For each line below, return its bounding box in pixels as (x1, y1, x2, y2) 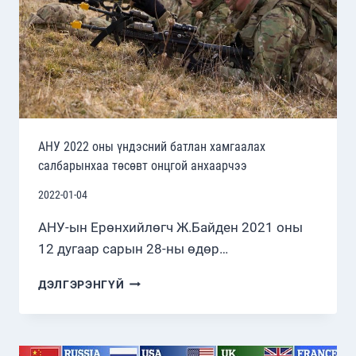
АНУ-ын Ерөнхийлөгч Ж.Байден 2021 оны (38, 219, 303, 235)
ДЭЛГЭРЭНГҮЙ (38, 277, 125, 291)
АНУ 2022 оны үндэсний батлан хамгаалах (38, 139, 265, 154)
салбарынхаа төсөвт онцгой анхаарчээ (38, 158, 247, 173)
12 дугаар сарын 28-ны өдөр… (38, 240, 228, 257)
